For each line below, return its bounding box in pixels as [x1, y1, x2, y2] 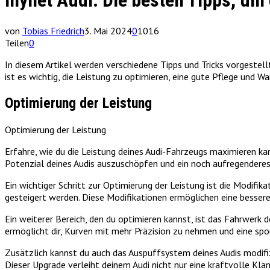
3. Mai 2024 [84, 24, 132, 37]
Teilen [5, 36, 29, 49]
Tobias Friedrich [22, 24, 84, 37]
